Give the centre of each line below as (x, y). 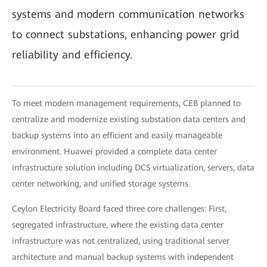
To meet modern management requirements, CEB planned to (126, 103)
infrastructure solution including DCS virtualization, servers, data (133, 167)
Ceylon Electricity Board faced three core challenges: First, (119, 209)
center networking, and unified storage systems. (101, 184)
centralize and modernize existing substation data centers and (129, 119)
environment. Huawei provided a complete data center (114, 151)
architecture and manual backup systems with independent (123, 257)
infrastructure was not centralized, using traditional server (121, 241)
